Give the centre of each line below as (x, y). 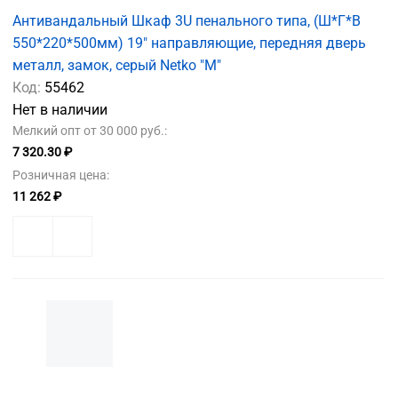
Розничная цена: (61, 175)
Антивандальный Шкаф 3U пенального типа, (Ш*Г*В (187, 21)
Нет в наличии (60, 110)
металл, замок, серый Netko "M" (117, 66)
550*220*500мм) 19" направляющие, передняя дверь (189, 44)
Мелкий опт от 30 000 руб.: (90, 131)
